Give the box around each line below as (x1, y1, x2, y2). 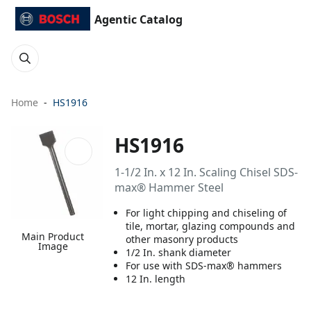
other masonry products (126, 233, 239, 246)
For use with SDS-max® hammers (126, 259, 283, 272)
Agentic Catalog (94, 12, 183, 27)
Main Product (22, 230, 85, 244)
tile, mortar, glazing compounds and (126, 219, 296, 233)
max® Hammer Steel (115, 180, 224, 195)
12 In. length (126, 272, 186, 285)
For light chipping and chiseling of (126, 206, 287, 219)
